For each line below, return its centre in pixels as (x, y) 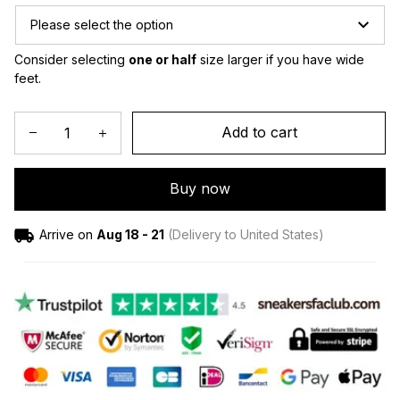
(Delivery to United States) (244, 234)
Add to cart (259, 133)
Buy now (200, 189)
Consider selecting (71, 59)
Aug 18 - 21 (130, 234)
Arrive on (66, 234)
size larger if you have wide (280, 59)
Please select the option (102, 24)
